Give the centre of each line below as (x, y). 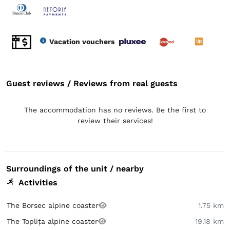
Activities (38, 182)
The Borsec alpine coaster (53, 205)
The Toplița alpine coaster (52, 221)
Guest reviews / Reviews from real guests (92, 83)
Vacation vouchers (82, 41)
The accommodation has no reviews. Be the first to (115, 110)
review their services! (115, 120)
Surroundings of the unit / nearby (75, 168)
